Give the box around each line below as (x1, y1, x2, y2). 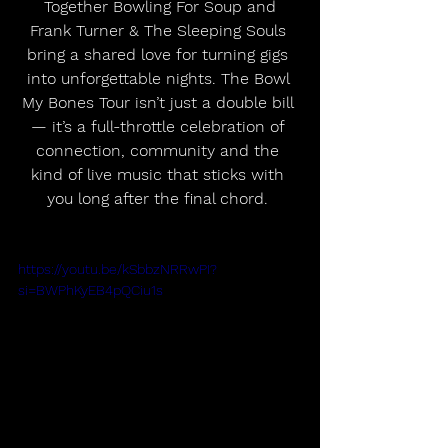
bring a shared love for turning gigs (27, 44, 293, 64)
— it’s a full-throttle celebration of (31, 116, 289, 136)
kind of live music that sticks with (31, 164, 289, 184)
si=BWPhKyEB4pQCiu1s (18, 281, 163, 298)
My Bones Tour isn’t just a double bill (22, 92, 298, 112)
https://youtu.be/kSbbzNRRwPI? (18, 260, 217, 277)
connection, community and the (36, 140, 284, 160)
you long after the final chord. (47, 188, 273, 208)
